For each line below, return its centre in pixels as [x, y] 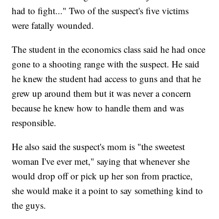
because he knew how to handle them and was [98, 108]
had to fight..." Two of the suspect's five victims [100, 11]
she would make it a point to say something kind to [108, 191]
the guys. [29, 205]
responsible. [34, 123]
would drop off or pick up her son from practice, [102, 176]
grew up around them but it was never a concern [102, 93]
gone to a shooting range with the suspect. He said [106, 64]
